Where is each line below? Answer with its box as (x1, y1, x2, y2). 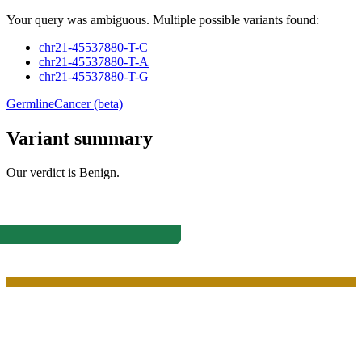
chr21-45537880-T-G (39, 69, 149, 83)
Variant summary (6, 127, 153, 149)
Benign (79, 165, 116, 179)
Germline (6, 96, 54, 111)
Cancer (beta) (54, 96, 123, 111)
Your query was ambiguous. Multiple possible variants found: (6, 12, 319, 27)
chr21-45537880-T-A (39, 54, 149, 69)
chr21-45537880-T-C (39, 40, 148, 54)
